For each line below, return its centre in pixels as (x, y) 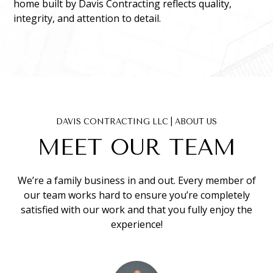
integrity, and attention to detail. (87, 19)
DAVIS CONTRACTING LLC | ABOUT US (136, 122)
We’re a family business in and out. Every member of (136, 181)
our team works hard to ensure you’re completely (136, 195)
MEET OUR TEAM (136, 148)
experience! (136, 225)
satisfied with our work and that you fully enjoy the (136, 210)
